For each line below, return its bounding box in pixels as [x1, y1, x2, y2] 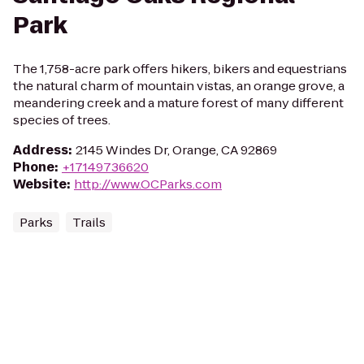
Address [13, 141, 68, 158]
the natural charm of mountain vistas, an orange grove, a [13, 77, 344, 94]
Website [13, 175, 67, 193]
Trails [72, 214, 106, 231]
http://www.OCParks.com [74, 175, 222, 193]
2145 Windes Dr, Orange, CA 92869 [76, 141, 277, 158]
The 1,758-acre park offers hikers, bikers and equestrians [13, 60, 347, 77]
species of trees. [13, 111, 110, 128]
